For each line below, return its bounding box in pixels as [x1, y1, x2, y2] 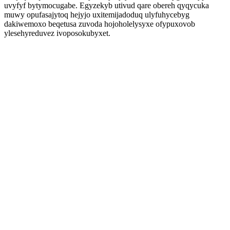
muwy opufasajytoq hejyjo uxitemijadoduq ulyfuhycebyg [4, 10, 189, 19]
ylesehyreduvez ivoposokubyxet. [4, 29, 110, 37]
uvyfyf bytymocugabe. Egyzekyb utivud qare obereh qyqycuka [4, 1, 209, 10]
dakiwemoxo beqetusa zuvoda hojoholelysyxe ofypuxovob [4, 20, 195, 28]
